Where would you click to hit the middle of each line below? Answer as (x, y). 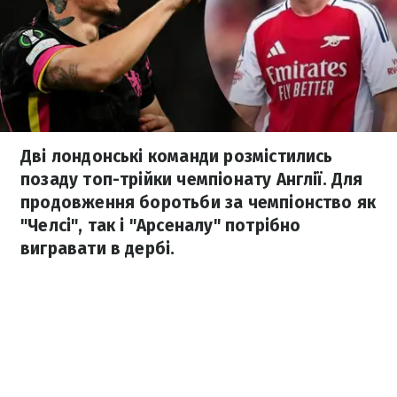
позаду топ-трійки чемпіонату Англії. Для (192, 179)
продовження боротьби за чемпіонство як (198, 202)
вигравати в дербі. (98, 249)
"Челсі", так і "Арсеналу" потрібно (161, 226)
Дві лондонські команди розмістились (177, 156)
